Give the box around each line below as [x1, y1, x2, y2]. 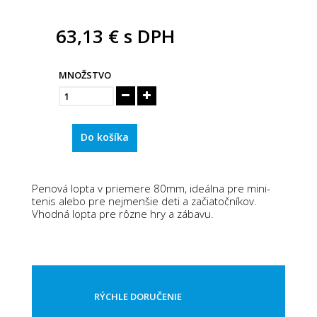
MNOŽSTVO [59, 68, 112, 81]
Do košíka [81, 129, 129, 144]
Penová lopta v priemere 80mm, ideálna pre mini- [32, 180, 270, 195]
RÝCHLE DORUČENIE [93, 289, 182, 303]
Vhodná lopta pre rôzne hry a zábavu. [32, 206, 214, 221]
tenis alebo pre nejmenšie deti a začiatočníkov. [32, 193, 257, 208]
